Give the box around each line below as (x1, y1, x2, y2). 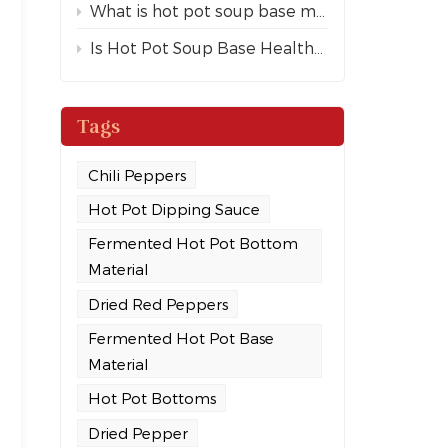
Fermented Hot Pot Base (87, 328, 274, 347)
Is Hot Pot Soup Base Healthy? (90, 37, 315, 57)
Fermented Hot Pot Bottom (87, 234, 298, 253)
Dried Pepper (87, 423, 188, 442)
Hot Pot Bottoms (87, 389, 216, 408)
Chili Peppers (87, 165, 186, 184)
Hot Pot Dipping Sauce (87, 200, 260, 218)
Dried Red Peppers (87, 294, 228, 313)
